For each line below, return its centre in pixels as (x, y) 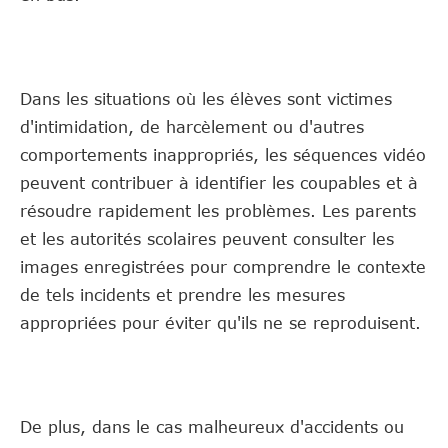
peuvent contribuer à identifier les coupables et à (219, 182)
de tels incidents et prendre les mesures (182, 294)
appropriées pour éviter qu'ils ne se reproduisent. (220, 322)
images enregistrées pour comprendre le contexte (223, 266)
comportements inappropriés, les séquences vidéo (223, 154)
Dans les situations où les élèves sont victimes (206, 98)
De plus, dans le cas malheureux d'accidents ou (212, 426)
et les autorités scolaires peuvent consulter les (207, 238)
